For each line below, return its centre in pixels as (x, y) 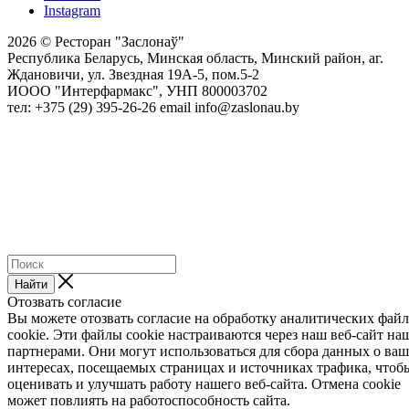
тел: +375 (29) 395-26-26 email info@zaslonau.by (153, 107)
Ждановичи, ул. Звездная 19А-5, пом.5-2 (133, 74)
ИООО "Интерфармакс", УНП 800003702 (137, 90)
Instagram (72, 10)
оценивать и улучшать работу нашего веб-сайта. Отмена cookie (204, 383)
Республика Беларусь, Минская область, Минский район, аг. (195, 58)
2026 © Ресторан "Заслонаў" (96, 41)
